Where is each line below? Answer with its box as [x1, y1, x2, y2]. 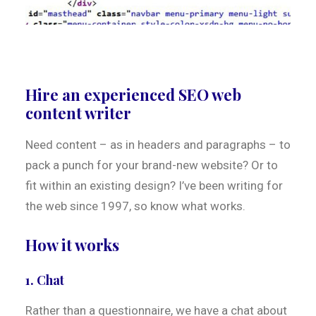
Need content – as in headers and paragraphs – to [25, 138, 291, 152]
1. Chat [25, 272, 64, 288]
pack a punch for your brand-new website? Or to [25, 158, 278, 172]
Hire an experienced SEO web [25, 84, 241, 105]
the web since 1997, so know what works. [25, 199, 245, 213]
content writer [25, 102, 131, 123]
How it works [25, 234, 119, 255]
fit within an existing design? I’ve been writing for [25, 178, 283, 193]
